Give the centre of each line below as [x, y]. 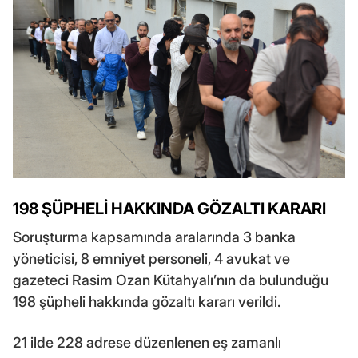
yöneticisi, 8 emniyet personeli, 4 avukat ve [151, 258]
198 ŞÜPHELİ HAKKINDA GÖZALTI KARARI [169, 208]
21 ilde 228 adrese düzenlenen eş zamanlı [147, 342]
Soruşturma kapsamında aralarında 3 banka [154, 237]
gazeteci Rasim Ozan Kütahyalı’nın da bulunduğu [171, 280]
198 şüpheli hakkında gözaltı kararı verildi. [147, 301]
